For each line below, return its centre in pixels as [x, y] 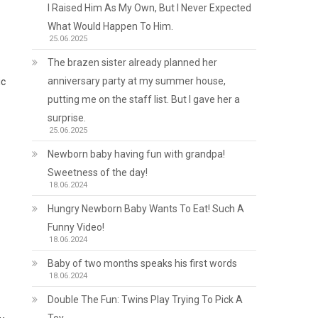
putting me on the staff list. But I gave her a [144, 99]
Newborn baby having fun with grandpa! [137, 154]
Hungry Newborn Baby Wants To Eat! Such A [146, 209]
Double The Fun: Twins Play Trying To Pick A [146, 300]
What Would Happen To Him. [111, 26]
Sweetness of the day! [98, 172]
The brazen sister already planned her [133, 62]
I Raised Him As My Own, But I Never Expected [150, 8]
